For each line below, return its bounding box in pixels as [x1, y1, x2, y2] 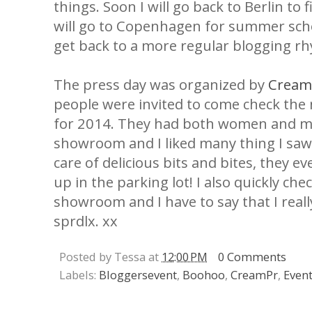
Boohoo [182, 266, 225, 283]
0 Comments [217, 248, 286, 265]
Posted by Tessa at [59, 248, 162, 265]
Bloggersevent [99, 266, 177, 283]
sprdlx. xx [54, 210, 118, 231]
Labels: [59, 266, 99, 283]
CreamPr [231, 266, 278, 283]
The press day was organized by [54, 74, 268, 94]
